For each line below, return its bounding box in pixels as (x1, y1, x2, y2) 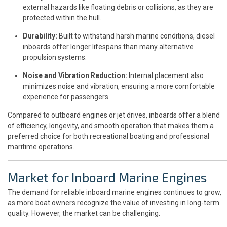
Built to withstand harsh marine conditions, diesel (57, 32, 215, 41)
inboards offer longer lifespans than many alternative (23, 43, 194, 51)
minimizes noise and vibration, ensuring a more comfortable (23, 82, 215, 91)
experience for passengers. (23, 93, 110, 101)
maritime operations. (8, 143, 74, 152)
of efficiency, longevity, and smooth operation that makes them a (8, 122, 214, 130)
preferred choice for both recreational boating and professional (8, 132, 209, 141)
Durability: (23, 32, 57, 41)
